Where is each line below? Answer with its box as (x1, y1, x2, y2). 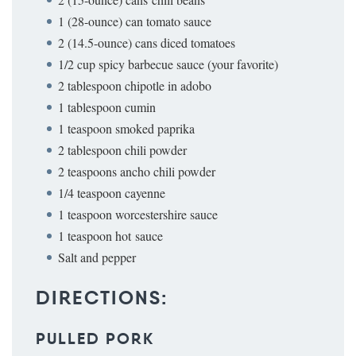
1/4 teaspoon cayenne (58, 184, 165, 202)
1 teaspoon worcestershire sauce (58, 206, 218, 223)
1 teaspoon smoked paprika (58, 120, 195, 137)
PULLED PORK (36, 328, 154, 350)
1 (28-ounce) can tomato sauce (58, 13, 211, 30)
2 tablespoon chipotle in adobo (58, 77, 211, 95)
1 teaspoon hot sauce (58, 227, 163, 245)
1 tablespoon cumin (58, 99, 156, 116)
